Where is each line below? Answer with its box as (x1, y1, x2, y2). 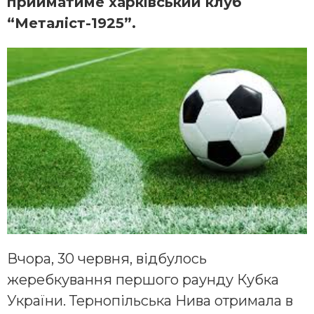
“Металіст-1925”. (7, 14, 136, 32)
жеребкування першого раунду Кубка (7, 271, 279, 289)
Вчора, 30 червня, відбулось (7, 250, 207, 268)
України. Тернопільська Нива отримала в (7, 292, 293, 310)
